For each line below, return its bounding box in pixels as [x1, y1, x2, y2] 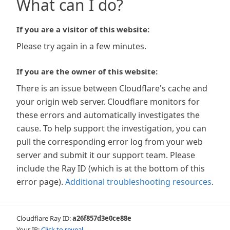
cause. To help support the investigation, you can [16, 123, 206, 134]
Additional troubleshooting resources [65, 176, 212, 187]
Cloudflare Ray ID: [16, 214, 72, 223]
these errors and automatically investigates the [16, 109, 200, 121]
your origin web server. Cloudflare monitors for [16, 96, 200, 107]
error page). [16, 176, 63, 187]
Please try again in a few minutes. [16, 41, 146, 52]
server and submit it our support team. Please [16, 149, 195, 161]
